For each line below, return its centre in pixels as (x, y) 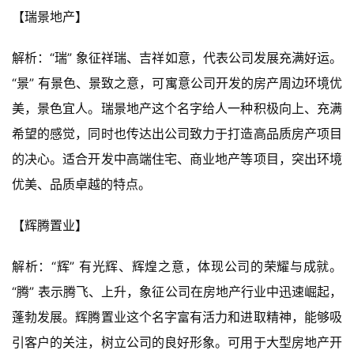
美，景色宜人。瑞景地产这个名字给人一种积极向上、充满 (177, 108)
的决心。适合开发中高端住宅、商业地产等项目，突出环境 (177, 158)
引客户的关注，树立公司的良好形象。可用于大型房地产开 (177, 342)
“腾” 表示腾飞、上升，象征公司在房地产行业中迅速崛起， (177, 291)
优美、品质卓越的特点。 (81, 184)
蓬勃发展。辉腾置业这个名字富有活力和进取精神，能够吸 (177, 316)
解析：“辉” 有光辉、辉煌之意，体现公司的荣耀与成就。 (177, 266)
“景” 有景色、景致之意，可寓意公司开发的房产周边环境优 (177, 83)
